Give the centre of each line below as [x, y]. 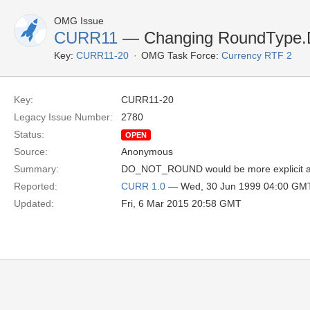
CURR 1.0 [143, 186]
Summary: [36, 169]
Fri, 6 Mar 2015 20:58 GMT [181, 203]
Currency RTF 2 [257, 55]
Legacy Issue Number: [63, 117]
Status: [29, 134]
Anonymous [147, 152]
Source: [31, 152]
